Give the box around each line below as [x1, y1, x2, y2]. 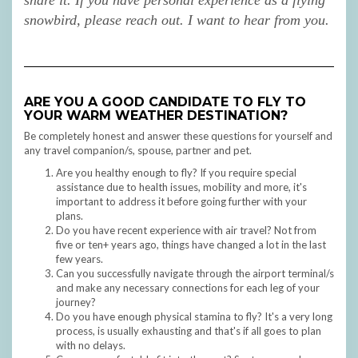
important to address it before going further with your [56, 195, 307, 209]
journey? [56, 296, 96, 309]
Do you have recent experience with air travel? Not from [56, 224, 316, 237]
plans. [56, 209, 83, 223]
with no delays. [56, 339, 125, 352]
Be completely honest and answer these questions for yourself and [24, 129, 332, 143]
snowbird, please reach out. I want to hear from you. [24, 12, 329, 29]
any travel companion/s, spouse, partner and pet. [24, 144, 252, 157]
